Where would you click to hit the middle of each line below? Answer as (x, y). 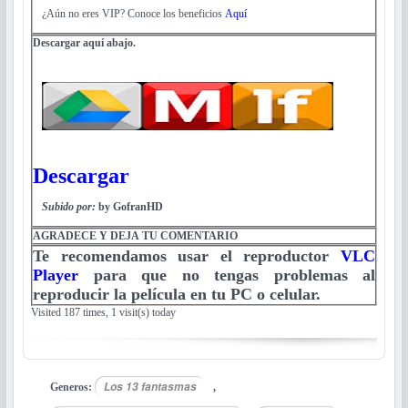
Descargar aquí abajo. (84, 42)
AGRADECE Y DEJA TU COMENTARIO (137, 235)
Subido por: (70, 206)
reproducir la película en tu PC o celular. (177, 294)
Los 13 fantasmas (150, 386)
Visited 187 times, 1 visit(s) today (103, 312)
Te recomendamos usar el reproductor (187, 255)
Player (56, 275)
